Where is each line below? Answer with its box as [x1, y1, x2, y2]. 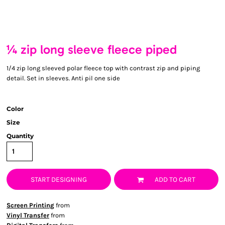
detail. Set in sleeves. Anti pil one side [7, 74, 120, 82]
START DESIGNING [31, 175, 87, 184]
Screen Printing [7, 201, 54, 209]
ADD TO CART [155, 175, 195, 184]
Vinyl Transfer [7, 211, 49, 219]
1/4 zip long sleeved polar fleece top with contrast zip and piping [7, 64, 200, 72]
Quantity [7, 132, 34, 140]
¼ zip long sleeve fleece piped [7, 42, 177, 57]
